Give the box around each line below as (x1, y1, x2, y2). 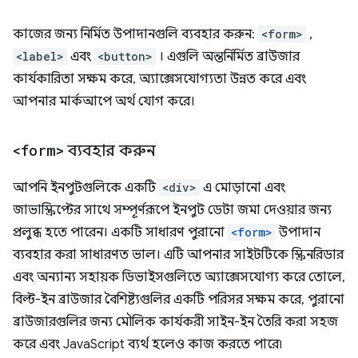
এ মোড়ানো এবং (200, 180, 285, 196)
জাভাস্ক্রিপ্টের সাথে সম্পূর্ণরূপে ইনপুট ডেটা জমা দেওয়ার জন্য (13, 202, 332, 218)
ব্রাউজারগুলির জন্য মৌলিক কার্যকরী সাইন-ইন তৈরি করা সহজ (13, 314, 338, 330)
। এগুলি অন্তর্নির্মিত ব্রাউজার (156, 49, 300, 65)
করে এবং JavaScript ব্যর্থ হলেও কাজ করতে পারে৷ (13, 336, 282, 352)
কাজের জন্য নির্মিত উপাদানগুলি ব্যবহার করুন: (13, 26, 258, 42)
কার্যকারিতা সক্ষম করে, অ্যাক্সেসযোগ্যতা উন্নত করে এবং (13, 71, 306, 87)
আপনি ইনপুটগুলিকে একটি (13, 180, 159, 196)
